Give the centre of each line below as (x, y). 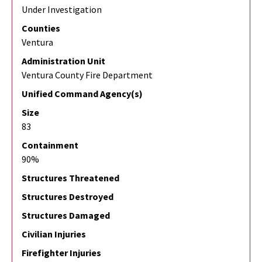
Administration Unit (63, 61)
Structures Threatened (70, 178)
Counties (41, 28)
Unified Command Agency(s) (82, 94)
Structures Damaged (66, 216)
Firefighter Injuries (61, 253)
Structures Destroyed (68, 197)
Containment (50, 145)
